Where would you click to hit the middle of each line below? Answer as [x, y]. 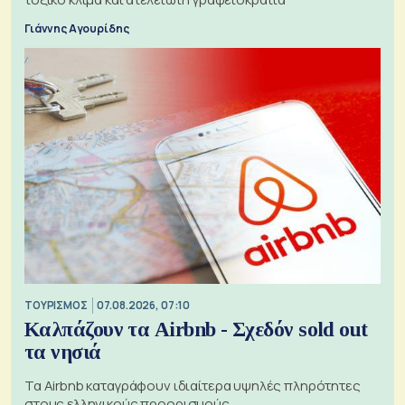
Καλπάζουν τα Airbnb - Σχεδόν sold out [196, 329]
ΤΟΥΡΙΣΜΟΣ [56, 306]
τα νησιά [63, 352]
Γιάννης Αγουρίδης [77, 28]
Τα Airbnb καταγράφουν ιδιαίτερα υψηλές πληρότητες [193, 385]
